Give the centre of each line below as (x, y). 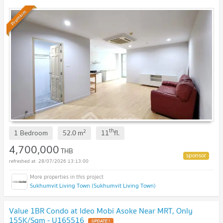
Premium (18, 18)
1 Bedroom (31, 133)
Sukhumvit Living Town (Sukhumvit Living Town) (93, 186)
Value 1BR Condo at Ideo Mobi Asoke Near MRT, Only (101, 211)
